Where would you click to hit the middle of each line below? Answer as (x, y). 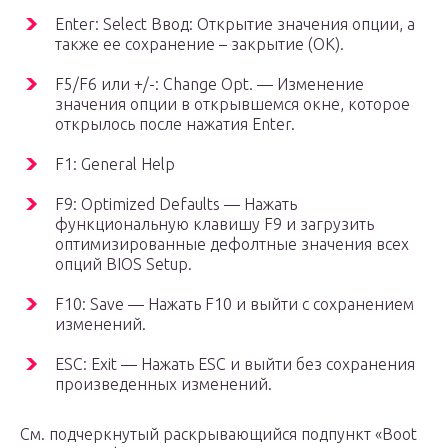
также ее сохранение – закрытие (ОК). (199, 44)
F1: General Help (115, 164)
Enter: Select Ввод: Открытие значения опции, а (235, 24)
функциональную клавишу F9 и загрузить (214, 224)
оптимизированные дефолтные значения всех (232, 244)
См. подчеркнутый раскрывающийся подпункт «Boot (218, 434)
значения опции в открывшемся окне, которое (232, 104)
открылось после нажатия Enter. (175, 124)
